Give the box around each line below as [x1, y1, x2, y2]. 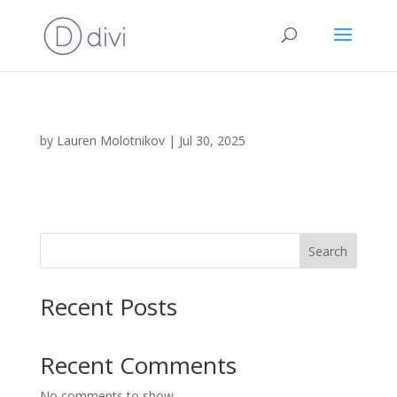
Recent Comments [39, 349, 237, 381]
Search [308, 242, 348, 260]
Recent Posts [39, 291, 177, 323]
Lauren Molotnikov [56, 132, 165, 149]
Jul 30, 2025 [178, 132, 245, 149]
